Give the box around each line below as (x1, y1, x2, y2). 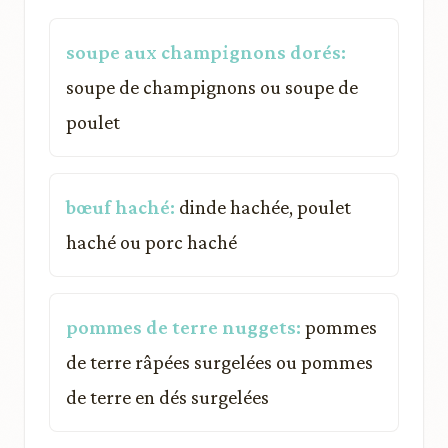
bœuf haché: (66, 195, 175, 218)
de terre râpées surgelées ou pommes (66, 350, 373, 373)
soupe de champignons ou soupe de (66, 75, 358, 98)
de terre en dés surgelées (66, 385, 269, 408)
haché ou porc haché (66, 230, 237, 253)
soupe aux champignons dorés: (66, 40, 346, 63)
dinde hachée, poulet (175, 195, 351, 218)
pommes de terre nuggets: (66, 315, 301, 338)
